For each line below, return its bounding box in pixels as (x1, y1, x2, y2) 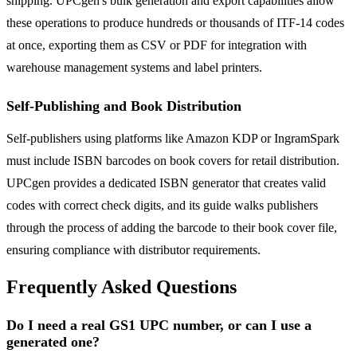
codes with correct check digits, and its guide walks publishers (6, 198, 318, 212)
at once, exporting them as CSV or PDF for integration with (6, 37, 307, 52)
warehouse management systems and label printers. (6, 60, 262, 74)
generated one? (6, 334, 100, 351)
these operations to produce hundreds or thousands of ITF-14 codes (6, 15, 344, 29)
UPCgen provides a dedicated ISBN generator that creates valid (6, 175, 326, 190)
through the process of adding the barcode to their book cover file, (6, 220, 337, 234)
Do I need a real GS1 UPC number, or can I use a (6, 317, 312, 334)
